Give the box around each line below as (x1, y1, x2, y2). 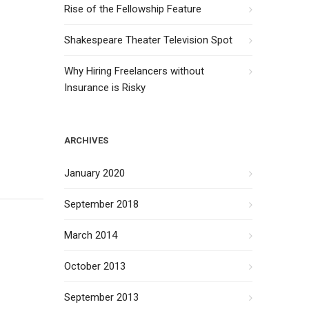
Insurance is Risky (64, 81, 146, 94)
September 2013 (64, 291, 139, 303)
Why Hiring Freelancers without (64, 65, 205, 77)
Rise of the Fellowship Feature (64, 3, 202, 15)
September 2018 (64, 198, 139, 210)
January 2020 (64, 167, 126, 179)
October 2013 (64, 260, 126, 272)
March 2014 (64, 229, 118, 241)
